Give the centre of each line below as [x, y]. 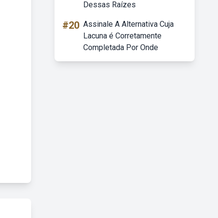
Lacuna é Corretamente [122, 36]
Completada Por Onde [121, 47]
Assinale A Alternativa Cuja [128, 24]
